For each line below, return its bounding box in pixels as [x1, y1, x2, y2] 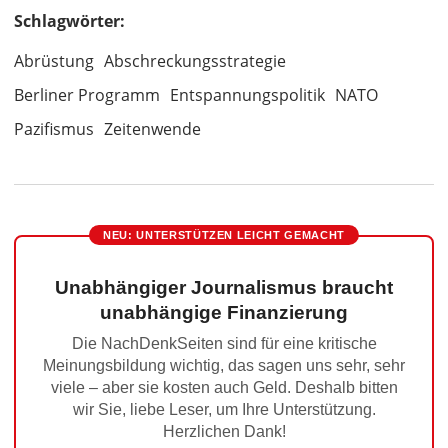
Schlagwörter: [14, 10, 125, 32]
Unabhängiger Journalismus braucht [55, 277, 393, 298]
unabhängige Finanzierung [100, 302, 348, 323]
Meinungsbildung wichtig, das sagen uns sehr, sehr [43, 357, 405, 374]
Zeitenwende [104, 118, 201, 140]
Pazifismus [14, 118, 94, 140]
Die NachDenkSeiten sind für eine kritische [71, 335, 377, 352]
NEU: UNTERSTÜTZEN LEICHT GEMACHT [102, 229, 346, 241]
